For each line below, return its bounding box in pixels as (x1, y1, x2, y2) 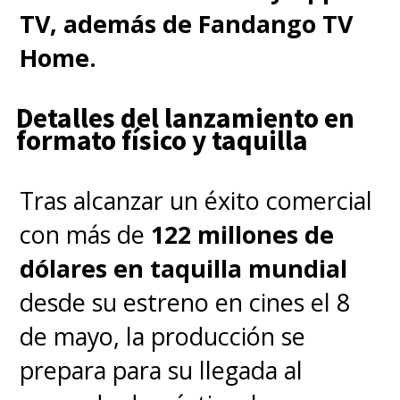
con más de (20, 217, 152, 251)
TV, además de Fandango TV (20, 7, 354, 41)
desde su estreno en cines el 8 (20, 285, 351, 319)
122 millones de (151, 217, 335, 251)
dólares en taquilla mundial (20, 251, 348, 285)
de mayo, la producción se (20, 319, 306, 353)
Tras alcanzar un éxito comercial (20, 183, 373, 217)
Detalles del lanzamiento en (15, 99, 354, 136)
